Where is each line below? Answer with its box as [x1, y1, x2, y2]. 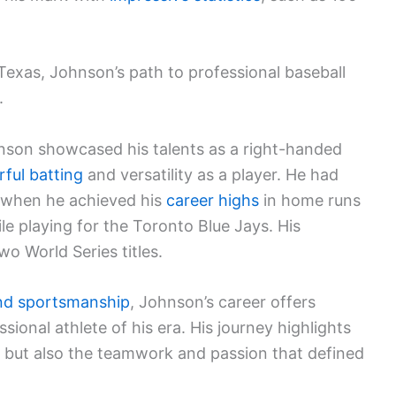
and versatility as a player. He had [83, 164, 339, 184]
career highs [166, 190, 259, 209]
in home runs [259, 190, 361, 209]
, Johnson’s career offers [130, 293, 316, 312]
